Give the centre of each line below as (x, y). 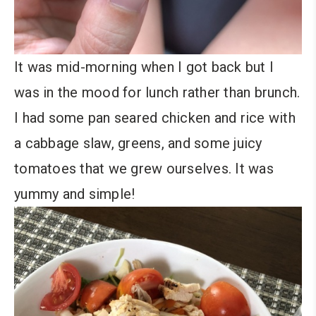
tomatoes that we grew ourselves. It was (144, 168)
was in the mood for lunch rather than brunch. (157, 92)
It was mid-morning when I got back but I (144, 67)
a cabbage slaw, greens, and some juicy (138, 143)
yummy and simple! (75, 194)
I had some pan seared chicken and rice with (155, 117)
